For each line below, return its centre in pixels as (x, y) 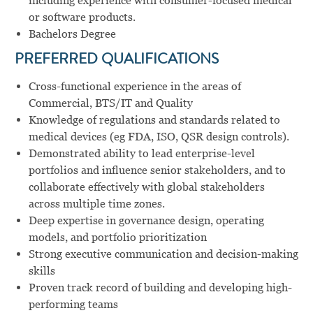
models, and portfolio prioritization (117, 237)
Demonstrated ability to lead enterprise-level (141, 153)
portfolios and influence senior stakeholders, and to (157, 170)
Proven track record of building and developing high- (160, 287)
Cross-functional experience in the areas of (134, 86)
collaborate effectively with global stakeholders (146, 187)
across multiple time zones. (96, 203)
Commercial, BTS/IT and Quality (110, 103)
